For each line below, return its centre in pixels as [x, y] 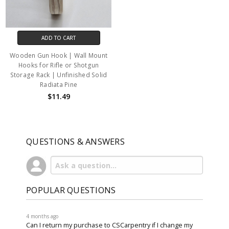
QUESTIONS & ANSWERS [75, 142]
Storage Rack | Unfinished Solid [59, 75]
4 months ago [42, 216]
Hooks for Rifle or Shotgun [59, 65]
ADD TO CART [59, 38]
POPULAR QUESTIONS [71, 190]
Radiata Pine [59, 84]
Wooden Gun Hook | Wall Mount [59, 55]
